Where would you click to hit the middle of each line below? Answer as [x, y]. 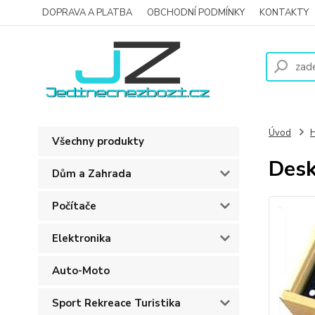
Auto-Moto [81, 271]
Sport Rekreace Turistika [116, 303]
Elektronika [82, 238]
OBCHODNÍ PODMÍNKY [196, 13]
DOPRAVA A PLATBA [87, 13]
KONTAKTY [284, 13]
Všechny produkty [98, 141]
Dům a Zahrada [92, 174]
